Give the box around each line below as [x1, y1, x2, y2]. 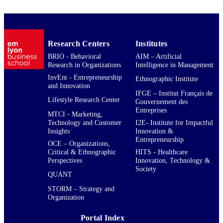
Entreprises [135, 106, 167, 114]
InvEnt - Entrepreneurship [47, 73, 122, 81]
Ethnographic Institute [135, 75, 198, 83]
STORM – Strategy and [47, 184, 114, 193]
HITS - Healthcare [135, 147, 188, 156]
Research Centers [47, 39, 110, 48]
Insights [47, 126, 70, 135]
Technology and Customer [47, 118, 121, 126]
